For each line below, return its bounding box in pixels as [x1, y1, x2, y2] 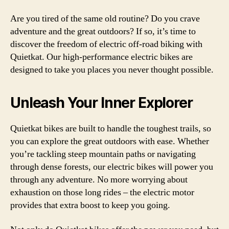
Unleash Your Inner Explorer [10, 94, 193, 111]
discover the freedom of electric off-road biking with [10, 38, 202, 50]
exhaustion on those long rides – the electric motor [10, 187, 194, 198]
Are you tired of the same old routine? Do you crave [10, 13, 200, 25]
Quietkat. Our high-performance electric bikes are [10, 51, 193, 63]
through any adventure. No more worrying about [10, 174, 188, 186]
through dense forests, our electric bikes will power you [10, 161, 213, 173]
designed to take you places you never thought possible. [10, 64, 214, 76]
